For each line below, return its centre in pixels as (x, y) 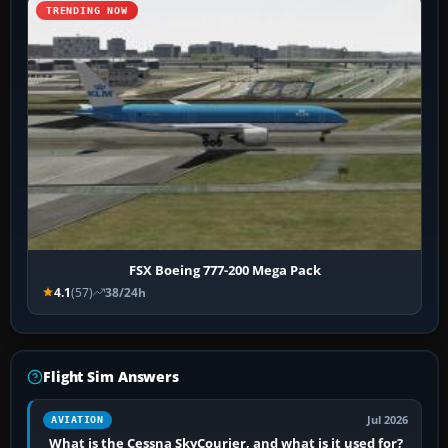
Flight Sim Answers (111, 376)
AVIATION (77, 419)
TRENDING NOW (87, 11)
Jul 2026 (388, 419)
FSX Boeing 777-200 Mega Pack (224, 269)
